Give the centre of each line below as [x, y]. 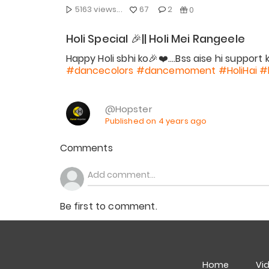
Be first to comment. [108, 206]
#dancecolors [100, 71]
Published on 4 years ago [156, 121]
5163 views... [98, 9]
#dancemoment [176, 71]
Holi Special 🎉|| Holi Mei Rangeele [155, 39]
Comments [86, 148]
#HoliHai [237, 71]
